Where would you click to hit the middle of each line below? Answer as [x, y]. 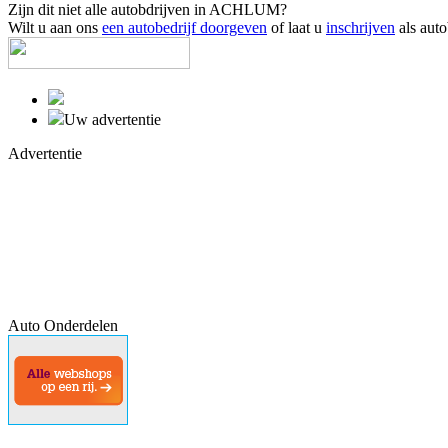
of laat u [296, 27]
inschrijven [360, 27]
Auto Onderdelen [63, 325]
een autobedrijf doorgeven [184, 27]
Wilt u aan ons [55, 27]
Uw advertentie [112, 119]
